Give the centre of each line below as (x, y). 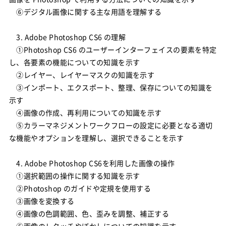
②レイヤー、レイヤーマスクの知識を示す (82, 75)
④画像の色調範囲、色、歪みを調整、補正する (89, 213)
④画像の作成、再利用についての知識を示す (85, 112)
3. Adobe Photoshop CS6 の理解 (67, 37)
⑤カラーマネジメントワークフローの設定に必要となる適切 (111, 125)
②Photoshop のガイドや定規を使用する (80, 188)
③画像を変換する (42, 201)
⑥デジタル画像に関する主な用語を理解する (85, 12)
